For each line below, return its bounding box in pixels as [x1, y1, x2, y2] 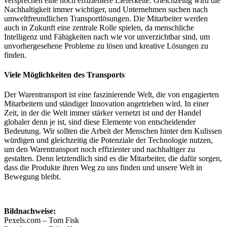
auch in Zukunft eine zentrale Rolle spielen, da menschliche [4, 23, 194, 32]
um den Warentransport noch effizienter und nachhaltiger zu [4, 145, 195, 154]
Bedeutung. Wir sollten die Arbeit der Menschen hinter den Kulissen [4, 127, 222, 136]
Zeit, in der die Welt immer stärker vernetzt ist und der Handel [4, 108, 201, 118]
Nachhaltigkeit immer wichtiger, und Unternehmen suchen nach [4, 5, 208, 14]
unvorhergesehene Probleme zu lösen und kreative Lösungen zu [4, 41, 208, 50]
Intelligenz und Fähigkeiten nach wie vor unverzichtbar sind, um [4, 32, 210, 41]
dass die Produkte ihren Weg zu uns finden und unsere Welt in [4, 163, 202, 172]
